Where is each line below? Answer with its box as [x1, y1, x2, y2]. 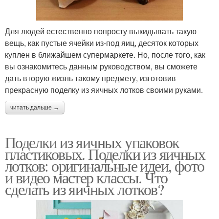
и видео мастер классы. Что [5, 167, 168, 188]
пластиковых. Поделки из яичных [5, 143, 205, 165]
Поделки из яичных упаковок [5, 131, 179, 153]
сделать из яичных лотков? [5, 178, 163, 200]
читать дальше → [10, 104, 59, 111]
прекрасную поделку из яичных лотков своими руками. [5, 84, 203, 96]
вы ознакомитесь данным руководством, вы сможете [5, 61, 197, 72]
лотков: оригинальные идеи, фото [5, 155, 204, 176]
